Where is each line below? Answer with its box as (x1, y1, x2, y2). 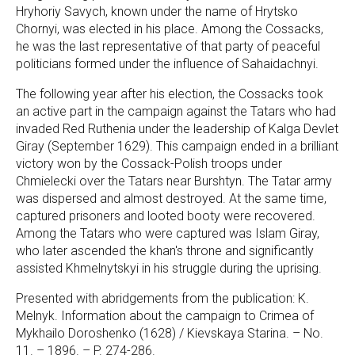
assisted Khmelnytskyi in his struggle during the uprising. (16, 261, 322, 277)
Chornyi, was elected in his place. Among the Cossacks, (16, 21, 323, 37)
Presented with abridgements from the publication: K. (16, 291, 309, 307)
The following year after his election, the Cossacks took (16, 86, 323, 102)
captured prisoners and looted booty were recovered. (16, 208, 315, 224)
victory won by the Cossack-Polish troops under (16, 156, 282, 172)
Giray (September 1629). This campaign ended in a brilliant (16, 139, 338, 155)
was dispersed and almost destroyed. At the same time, (16, 191, 326, 207)
